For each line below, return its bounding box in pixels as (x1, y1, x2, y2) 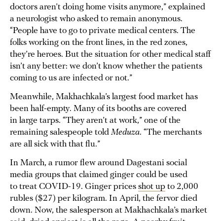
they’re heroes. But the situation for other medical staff (10, 50, 211, 60)
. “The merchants (140, 128, 202, 138)
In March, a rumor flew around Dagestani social (10, 158, 187, 168)
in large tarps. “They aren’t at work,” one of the (10, 116, 181, 126)
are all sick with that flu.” (10, 140, 100, 149)
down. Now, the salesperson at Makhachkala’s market (10, 206, 207, 216)
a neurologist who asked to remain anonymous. (10, 14, 183, 24)
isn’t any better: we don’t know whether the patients (10, 62, 202, 72)
